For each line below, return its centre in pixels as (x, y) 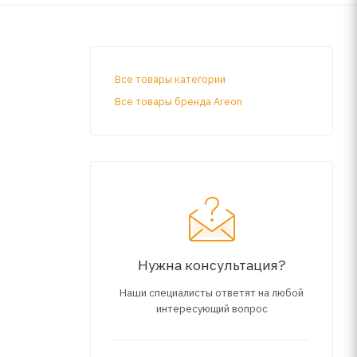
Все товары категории (170, 79)
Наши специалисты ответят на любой (212, 292)
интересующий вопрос (212, 308)
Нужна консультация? (212, 265)
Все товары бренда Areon (178, 101)
